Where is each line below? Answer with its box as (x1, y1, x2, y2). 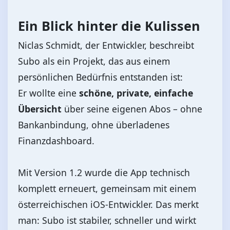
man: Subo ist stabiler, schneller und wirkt (18, 214, 196, 226)
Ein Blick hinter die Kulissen (18, 16, 200, 34)
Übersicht (18, 102, 62, 115)
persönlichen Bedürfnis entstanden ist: (18, 70, 183, 83)
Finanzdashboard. (18, 134, 94, 147)
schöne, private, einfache (79, 86, 193, 99)
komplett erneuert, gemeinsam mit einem (18, 182, 196, 195)
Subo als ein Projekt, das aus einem (18, 54, 170, 67)
